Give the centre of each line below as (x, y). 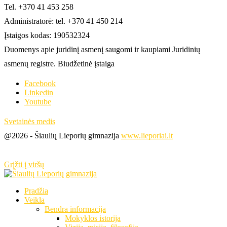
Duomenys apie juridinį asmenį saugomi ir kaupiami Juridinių (102, 49)
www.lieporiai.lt (147, 135)
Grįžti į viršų (24, 164)
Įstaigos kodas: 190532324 (47, 35)
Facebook (40, 83)
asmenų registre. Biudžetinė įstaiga (59, 63)
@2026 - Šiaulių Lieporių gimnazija (63, 135)
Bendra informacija (75, 209)
